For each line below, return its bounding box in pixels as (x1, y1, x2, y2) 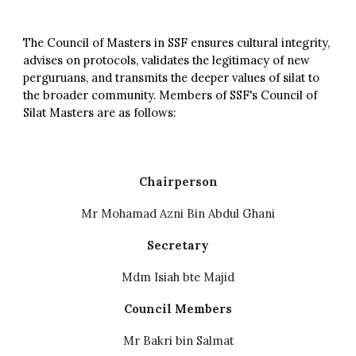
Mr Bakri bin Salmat (122, 333, 234, 348)
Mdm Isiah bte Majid (122, 269, 234, 284)
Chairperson (138, 174, 218, 189)
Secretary (147, 238, 209, 253)
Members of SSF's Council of (159, 87, 318, 103)
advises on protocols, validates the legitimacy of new (23, 52, 311, 68)
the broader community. (23, 87, 160, 103)
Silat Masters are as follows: (23, 105, 176, 120)
